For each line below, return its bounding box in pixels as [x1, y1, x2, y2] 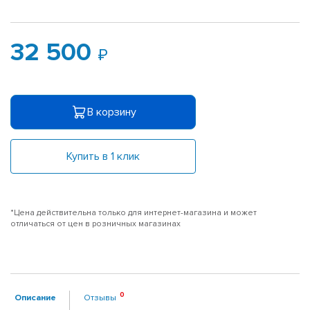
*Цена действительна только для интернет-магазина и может [10, 207, 257, 218]
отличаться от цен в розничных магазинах [10, 218, 181, 229]
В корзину [86, 104, 136, 119]
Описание [15, 291, 56, 303]
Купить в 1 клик [66, 149, 140, 163]
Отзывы [84, 291, 116, 303]
